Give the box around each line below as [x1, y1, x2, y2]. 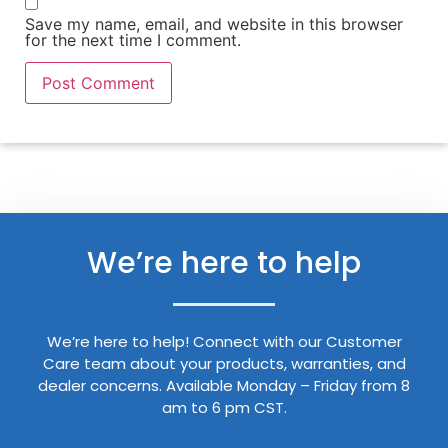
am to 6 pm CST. [161, 397, 287, 419]
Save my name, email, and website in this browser [25, 13, 403, 34]
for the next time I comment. [25, 29, 241, 50]
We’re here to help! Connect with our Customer [46, 331, 402, 353]
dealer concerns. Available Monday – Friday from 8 [38, 375, 410, 397]
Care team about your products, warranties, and [42, 353, 406, 375]
